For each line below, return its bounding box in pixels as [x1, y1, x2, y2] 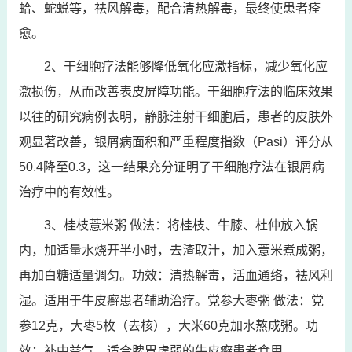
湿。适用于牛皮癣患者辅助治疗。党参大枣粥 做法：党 [18, 293, 324, 307]
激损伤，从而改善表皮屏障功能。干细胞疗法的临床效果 [18, 84, 333, 98]
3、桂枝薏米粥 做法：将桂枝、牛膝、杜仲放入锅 [43, 218, 318, 232]
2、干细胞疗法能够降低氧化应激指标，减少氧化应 [43, 59, 328, 73]
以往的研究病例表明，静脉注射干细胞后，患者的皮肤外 [18, 109, 333, 123]
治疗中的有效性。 [18, 185, 119, 199]
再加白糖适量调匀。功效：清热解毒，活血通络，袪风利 [18, 268, 333, 282]
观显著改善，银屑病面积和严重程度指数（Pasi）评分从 [18, 134, 333, 148]
